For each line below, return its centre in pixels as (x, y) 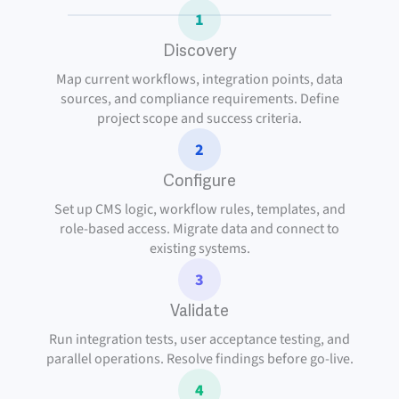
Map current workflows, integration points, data (199, 79)
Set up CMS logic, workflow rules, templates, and (199, 209)
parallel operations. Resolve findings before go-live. (199, 359)
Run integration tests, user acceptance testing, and (199, 339)
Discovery (199, 51)
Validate (199, 311)
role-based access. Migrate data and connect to (199, 229)
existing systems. (199, 248)
